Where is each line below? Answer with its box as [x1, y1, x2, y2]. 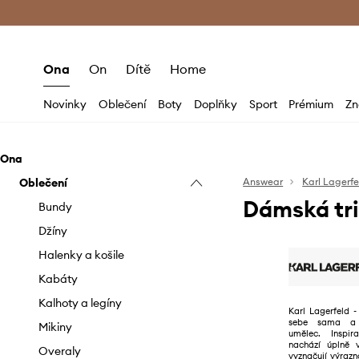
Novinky [43, 97, 87, 111]
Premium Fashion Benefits [125, 6, 244, 18]
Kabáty [38, 272, 78, 286]
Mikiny [38, 320, 72, 334]
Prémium [288, 97, 334, 111]
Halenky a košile [38, 248, 124, 262]
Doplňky [193, 97, 237, 111]
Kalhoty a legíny [38, 296, 122, 310]
